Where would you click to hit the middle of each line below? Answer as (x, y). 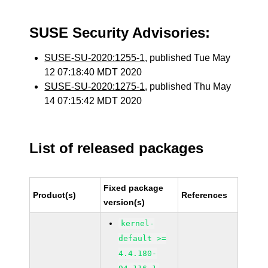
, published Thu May (188, 86)
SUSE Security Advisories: (120, 33)
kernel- (138, 223)
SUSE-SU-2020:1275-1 (95, 86)
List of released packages (117, 148)
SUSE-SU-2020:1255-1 (95, 58)
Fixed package (134, 188)
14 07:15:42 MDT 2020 (93, 101)
